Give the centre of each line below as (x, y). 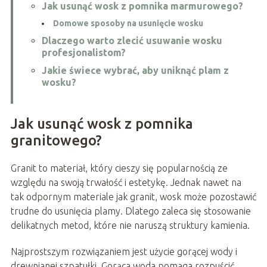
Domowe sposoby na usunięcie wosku (128, 23)
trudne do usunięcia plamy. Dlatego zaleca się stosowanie (131, 211)
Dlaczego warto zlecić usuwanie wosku (132, 40)
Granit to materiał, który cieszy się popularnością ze (119, 168)
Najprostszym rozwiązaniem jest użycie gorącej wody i (124, 251)
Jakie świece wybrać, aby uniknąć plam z (135, 70)
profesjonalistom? (83, 52)
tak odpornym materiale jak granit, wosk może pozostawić (133, 196)
